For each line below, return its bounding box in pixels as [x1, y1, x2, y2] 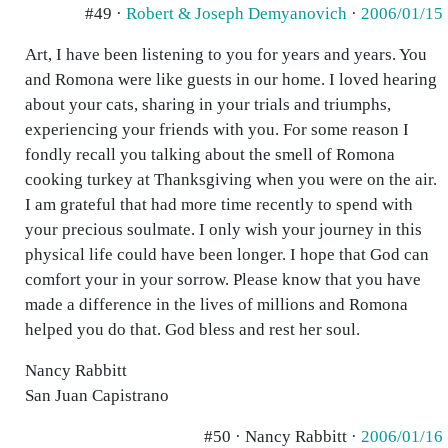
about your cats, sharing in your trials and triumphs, [25, 95, 391, 114]
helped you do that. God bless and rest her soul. [25, 320, 360, 339]
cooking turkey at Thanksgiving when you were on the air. [25, 170, 437, 189]
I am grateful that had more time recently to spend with [25, 195, 413, 214]
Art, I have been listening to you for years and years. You [25, 45, 427, 64]
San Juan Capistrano [25, 386, 169, 405]
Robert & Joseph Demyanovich [126, 4, 347, 23]
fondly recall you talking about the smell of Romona [25, 145, 395, 164]
